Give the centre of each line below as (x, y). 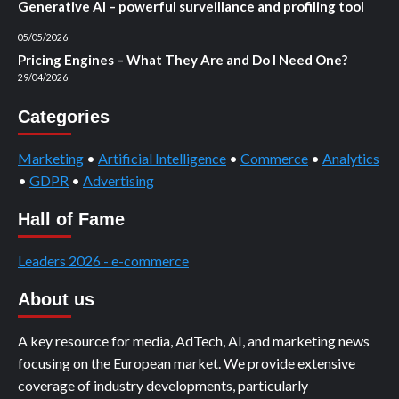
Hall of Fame (71, 219)
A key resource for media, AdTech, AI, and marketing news (194, 340)
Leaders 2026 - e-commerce (103, 260)
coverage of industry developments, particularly (163, 385)
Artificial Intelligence (162, 158)
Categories (64, 116)
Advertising (118, 180)
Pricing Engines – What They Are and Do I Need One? (183, 59)
